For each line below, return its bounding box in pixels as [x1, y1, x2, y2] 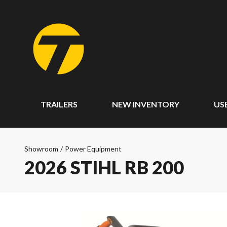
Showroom [24, 144, 58, 153]
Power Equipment [65, 144, 122, 153]
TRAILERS [41, 99, 78, 109]
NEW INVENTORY [111, 99, 179, 109]
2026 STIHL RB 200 [24, 156, 184, 178]
